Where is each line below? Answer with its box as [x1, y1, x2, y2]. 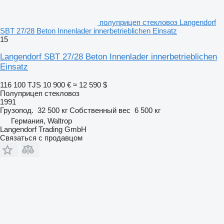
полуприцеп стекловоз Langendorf [99, 17, 216, 26]
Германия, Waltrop [11, 116, 72, 125]
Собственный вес [69, 105, 130, 114]
